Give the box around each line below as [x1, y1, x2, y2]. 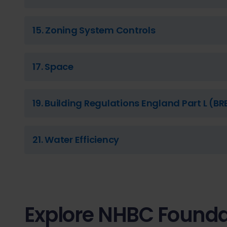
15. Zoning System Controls [32, 24, 156, 37]
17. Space [32, 60, 73, 73]
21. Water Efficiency [32, 133, 119, 146]
